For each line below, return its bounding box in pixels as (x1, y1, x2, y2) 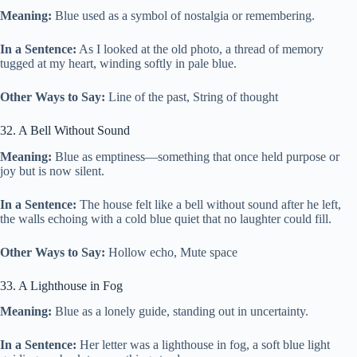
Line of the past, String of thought (105, 89, 278, 104)
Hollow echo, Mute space (105, 245, 237, 259)
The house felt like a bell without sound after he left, (76, 197, 341, 211)
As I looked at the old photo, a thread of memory (76, 41, 324, 56)
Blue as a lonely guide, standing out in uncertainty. (52, 304, 308, 319)
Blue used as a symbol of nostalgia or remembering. (52, 8, 315, 22)
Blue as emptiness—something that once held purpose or (52, 149, 339, 163)
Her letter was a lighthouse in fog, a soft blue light (76, 338, 330, 352)
